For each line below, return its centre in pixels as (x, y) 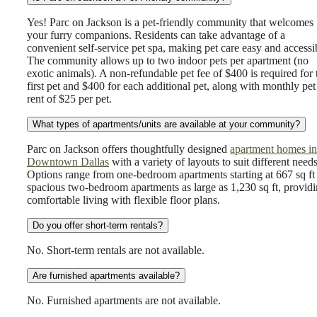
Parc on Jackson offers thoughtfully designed (128, 149)
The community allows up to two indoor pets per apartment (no (168, 61)
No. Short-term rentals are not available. (116, 250)
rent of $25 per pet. (69, 99)
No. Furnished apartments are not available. (124, 301)
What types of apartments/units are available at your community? (166, 125)
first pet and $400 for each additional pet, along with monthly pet (171, 86)
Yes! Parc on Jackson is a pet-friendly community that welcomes (170, 23)
